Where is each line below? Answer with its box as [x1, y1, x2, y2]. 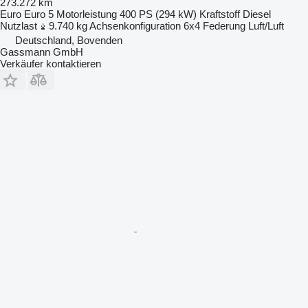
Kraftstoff [199, 8, 240, 20]
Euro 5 [24, 8, 54, 20]
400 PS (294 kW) [120, 8, 197, 20]
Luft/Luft [248, 19, 284, 32]
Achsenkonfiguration [89, 19, 181, 32]
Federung [203, 19, 245, 32]
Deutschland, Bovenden [15, 34, 122, 46]
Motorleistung [56, 8, 117, 20]
